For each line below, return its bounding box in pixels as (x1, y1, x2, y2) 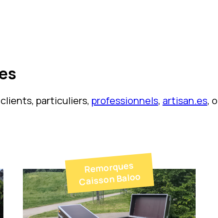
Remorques (83, 159, 134, 176)
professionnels (91, 94, 158, 108)
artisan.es (163, 94, 207, 108)
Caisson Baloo (78, 170, 142, 188)
